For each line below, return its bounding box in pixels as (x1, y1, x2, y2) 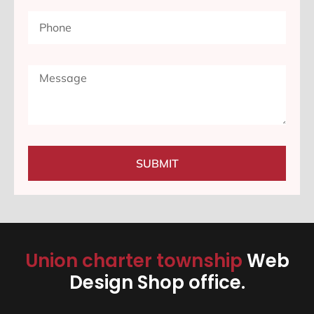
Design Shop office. (69, 270, 245, 296)
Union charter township (25, 248, 247, 274)
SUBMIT (135, 156, 179, 171)
